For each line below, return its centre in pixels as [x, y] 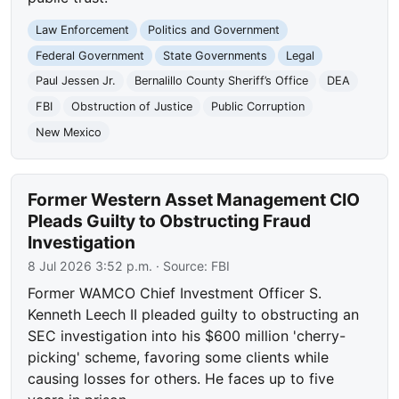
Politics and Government [213, 30]
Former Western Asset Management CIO [194, 200]
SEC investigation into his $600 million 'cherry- [187, 336]
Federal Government [90, 55]
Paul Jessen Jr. [76, 81]
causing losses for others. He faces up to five [181, 379]
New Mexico [69, 132]
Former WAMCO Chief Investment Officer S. [175, 293]
